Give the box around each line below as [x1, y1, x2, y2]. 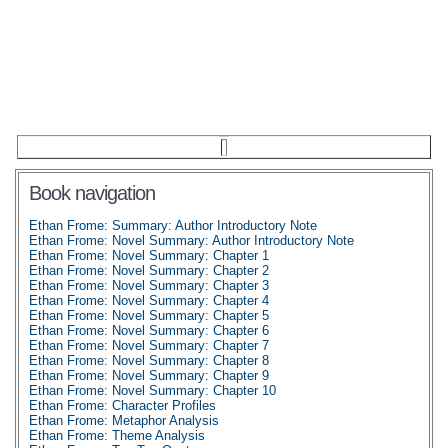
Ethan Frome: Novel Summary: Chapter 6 [29, 323, 269, 338]
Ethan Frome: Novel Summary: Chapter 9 [29, 368, 269, 383]
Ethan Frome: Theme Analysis [29, 428, 205, 443]
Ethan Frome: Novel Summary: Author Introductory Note [29, 233, 354, 248]
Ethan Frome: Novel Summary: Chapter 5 [29, 308, 269, 323]
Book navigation [29, 182, 155, 204]
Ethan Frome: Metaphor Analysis [29, 413, 219, 428]
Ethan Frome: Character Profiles [29, 398, 216, 413]
